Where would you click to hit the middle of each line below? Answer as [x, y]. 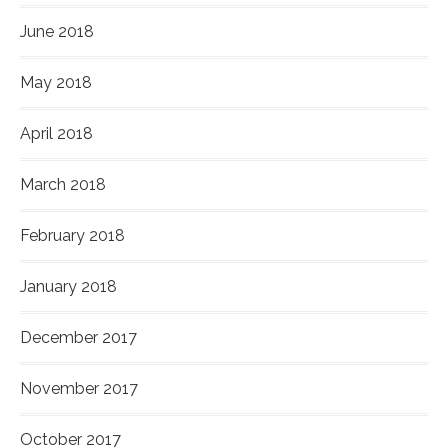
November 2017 [79, 389]
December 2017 [78, 338]
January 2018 [68, 287]
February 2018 [72, 236]
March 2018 [63, 185]
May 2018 [56, 83]
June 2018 [57, 32]
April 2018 [56, 134]
